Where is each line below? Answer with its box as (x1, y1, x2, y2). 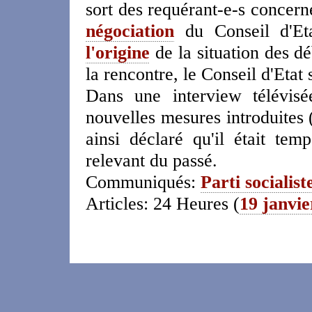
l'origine (86, 42, 150, 63)
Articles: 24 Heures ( (86, 194, 240, 214)
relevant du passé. (86, 150, 217, 171)
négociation (86, 21, 174, 41)
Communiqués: (86, 172, 201, 192)
